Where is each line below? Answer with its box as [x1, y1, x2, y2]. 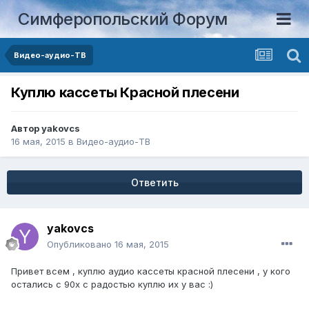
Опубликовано [47, 239, 114, 250]
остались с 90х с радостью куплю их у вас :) [11, 279, 213, 290]
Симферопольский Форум [18, 8, 228, 29]
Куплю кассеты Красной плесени [11, 84, 239, 101]
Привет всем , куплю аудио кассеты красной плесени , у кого [11, 266, 290, 277]
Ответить [130, 177, 179, 189]
